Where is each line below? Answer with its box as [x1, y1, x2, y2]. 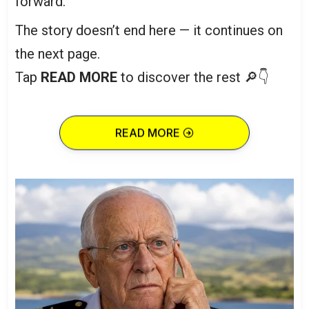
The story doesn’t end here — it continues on [15, 22, 283, 39]
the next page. [15, 46, 100, 63]
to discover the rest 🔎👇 [117, 69, 269, 86]
